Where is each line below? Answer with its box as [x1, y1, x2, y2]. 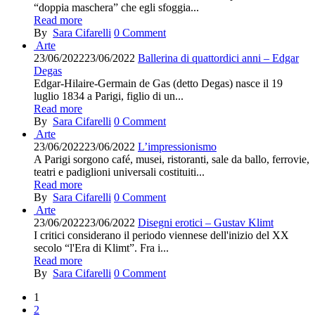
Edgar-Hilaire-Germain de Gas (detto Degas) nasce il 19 [34, 77, 283, 89]
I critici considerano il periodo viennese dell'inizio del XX [34, 229, 289, 241]
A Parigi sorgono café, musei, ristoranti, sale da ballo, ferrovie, [34, 153, 309, 165]
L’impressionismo [138, 141, 217, 153]
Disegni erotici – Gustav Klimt [138, 217, 274, 229]
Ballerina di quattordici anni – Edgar [138, 52, 299, 64]
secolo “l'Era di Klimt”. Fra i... [34, 242, 169, 254]
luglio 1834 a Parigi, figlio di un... [34, 90, 184, 102]
